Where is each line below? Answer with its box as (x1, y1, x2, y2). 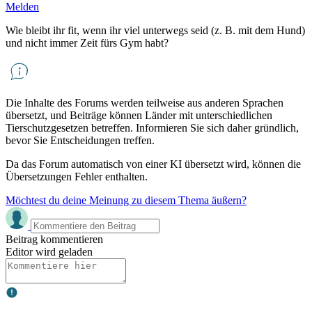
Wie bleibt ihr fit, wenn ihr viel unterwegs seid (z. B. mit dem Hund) (6, 24, 305, 36)
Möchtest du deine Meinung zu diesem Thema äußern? (6, 194, 247, 206)
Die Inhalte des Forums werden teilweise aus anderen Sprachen (6, 96, 283, 109)
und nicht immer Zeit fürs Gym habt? (6, 36, 169, 49)
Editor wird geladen (6, 245, 93, 258)
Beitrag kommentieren (6, 233, 103, 245)
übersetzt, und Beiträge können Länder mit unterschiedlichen (6, 109, 272, 121)
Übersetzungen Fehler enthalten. (6, 170, 148, 182)
